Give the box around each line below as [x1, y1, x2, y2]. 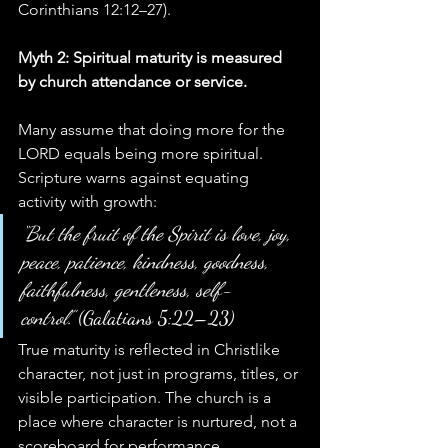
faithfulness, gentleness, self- [21, 278, 232, 303]
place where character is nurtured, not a [18, 412, 301, 432]
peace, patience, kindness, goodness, [21, 250, 274, 275]
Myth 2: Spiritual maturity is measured [18, 48, 286, 68]
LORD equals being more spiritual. [18, 144, 267, 164]
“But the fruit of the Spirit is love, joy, [21, 222, 296, 247]
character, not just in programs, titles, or [18, 364, 302, 384]
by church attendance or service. [18, 72, 247, 92]
